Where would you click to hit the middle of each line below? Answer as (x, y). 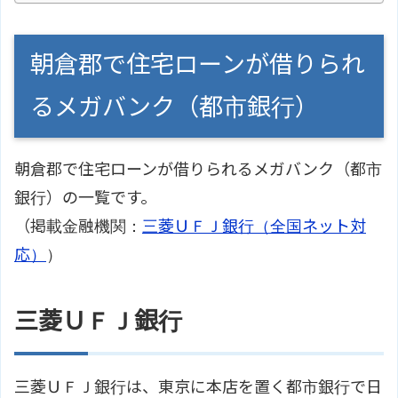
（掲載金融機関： (78, 226)
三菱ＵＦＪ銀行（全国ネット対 (254, 226)
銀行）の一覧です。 (85, 197)
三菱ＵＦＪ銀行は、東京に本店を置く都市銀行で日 (198, 386)
